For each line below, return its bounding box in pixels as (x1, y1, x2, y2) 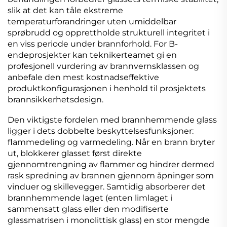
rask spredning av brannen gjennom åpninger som (8, 171, 214, 181)
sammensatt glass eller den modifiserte (8, 204, 169, 214)
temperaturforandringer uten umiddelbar (8, 17, 176, 27)
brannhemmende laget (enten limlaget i (8, 193, 172, 203)
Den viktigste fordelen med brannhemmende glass (8, 115, 217, 125)
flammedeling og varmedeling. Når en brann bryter (8, 137, 215, 147)
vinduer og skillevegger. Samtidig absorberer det (8, 182, 206, 192)
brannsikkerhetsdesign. (8, 95, 103, 105)
